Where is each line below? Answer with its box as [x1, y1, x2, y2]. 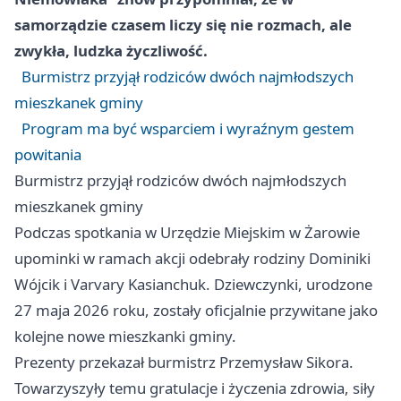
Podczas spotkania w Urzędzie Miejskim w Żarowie [14, 222, 360, 243]
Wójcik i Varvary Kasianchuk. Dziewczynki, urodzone [14, 274, 372, 295]
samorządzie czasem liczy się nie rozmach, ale [14, 14, 352, 36]
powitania [14, 144, 81, 166]
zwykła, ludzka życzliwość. [14, 40, 208, 62]
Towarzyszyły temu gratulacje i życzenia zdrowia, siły [14, 378, 375, 399]
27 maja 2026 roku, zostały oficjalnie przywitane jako [14, 300, 378, 321]
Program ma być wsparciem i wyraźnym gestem [21, 118, 354, 140]
